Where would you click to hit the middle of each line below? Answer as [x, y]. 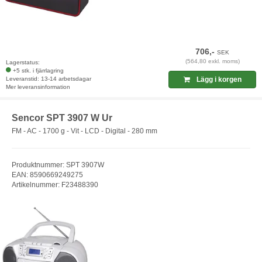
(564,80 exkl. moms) [212, 61]
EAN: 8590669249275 [47, 175]
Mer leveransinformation [38, 87]
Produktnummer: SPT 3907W [58, 165]
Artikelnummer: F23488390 [55, 185]
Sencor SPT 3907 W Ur [62, 118]
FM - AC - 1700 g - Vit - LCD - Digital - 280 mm [85, 131]
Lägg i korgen [218, 80]
